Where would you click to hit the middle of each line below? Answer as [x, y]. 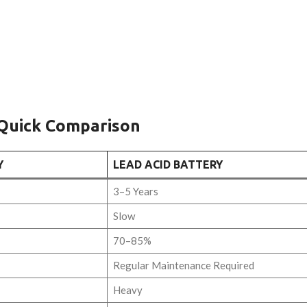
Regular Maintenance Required [183, 265]
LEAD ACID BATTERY [168, 164]
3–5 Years [135, 191]
